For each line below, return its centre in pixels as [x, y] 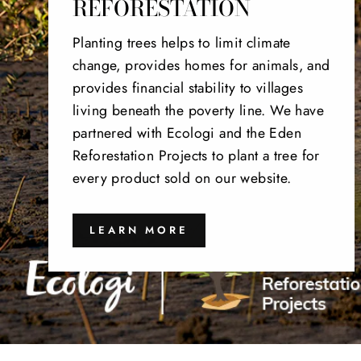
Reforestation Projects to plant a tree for [196, 155]
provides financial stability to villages [188, 87]
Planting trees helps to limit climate [182, 42]
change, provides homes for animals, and [201, 65]
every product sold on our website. [182, 178]
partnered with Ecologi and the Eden [187, 133]
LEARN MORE [139, 230]
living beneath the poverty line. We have [198, 110]
